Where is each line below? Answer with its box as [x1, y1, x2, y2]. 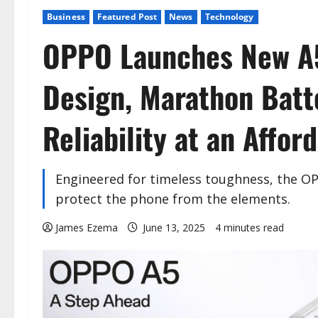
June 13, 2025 [140, 220, 208, 234]
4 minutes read [215, 220, 284, 234]
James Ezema [55, 220, 118, 234]
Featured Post [97, 10, 158, 23]
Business [47, 10, 85, 23]
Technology [204, 10, 254, 23]
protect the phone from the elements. [55, 190, 290, 207]
